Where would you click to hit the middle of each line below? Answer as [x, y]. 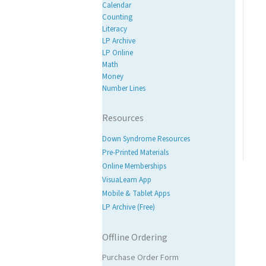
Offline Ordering [135, 237]
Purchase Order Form [141, 257]
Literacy [115, 29]
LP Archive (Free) [129, 208]
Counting [118, 18]
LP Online [118, 53]
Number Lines [124, 89]
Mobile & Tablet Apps [136, 194]
